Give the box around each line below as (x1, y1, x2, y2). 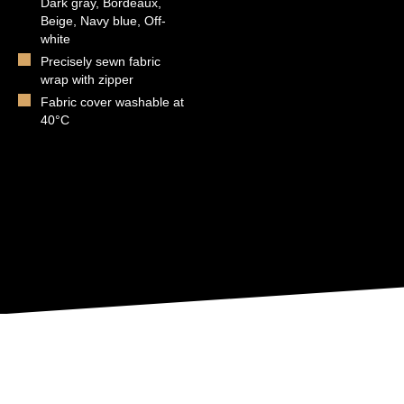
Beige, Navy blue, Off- (41, 14, 166, 29)
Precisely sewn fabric (41, 54, 161, 69)
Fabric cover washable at (41, 95, 184, 110)
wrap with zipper (41, 72, 133, 87)
